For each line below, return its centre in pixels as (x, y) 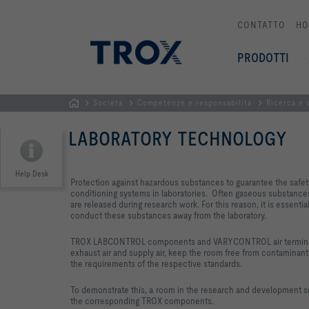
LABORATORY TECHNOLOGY (178, 138)
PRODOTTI (263, 58)
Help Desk (31, 173)
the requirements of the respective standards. (157, 263)
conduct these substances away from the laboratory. (168, 215)
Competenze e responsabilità (195, 102)
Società (108, 102)
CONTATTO (261, 25)
